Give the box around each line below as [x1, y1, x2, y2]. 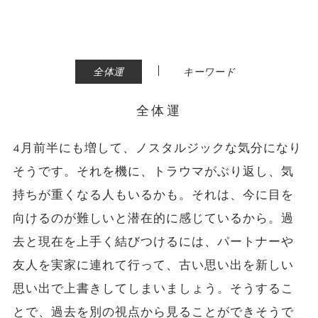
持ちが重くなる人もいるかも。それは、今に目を [12, 187, 295, 202]
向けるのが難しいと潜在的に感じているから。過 [12, 210, 295, 226]
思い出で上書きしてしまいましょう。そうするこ [12, 280, 295, 296]
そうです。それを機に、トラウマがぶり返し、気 [12, 163, 295, 179]
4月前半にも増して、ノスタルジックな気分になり [12, 140, 302, 155]
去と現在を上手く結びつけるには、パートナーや [12, 234, 295, 249]
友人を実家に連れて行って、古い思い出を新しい [12, 257, 295, 273]
